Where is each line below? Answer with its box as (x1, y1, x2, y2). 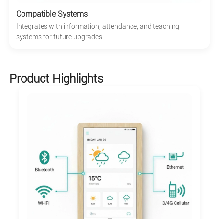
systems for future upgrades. (16, 32, 104, 41)
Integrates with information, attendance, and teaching (16, 22, 179, 30)
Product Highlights (9, 71, 103, 86)
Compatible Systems (16, 9, 88, 19)
